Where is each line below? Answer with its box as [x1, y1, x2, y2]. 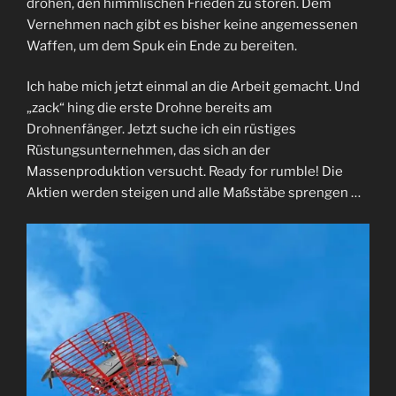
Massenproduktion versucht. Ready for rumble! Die [27, 164, 343, 180]
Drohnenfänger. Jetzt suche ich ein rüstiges [27, 121, 296, 138]
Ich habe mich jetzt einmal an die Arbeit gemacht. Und [27, 79, 360, 95]
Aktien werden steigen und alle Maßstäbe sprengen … [27, 185, 361, 202]
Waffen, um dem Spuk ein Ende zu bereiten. [27, 37, 297, 54]
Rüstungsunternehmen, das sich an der [27, 142, 270, 159]
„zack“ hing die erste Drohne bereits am [27, 100, 272, 117]
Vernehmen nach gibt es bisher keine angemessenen [27, 16, 358, 33]
